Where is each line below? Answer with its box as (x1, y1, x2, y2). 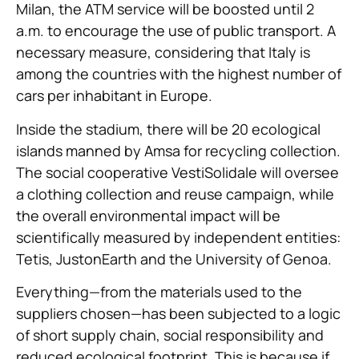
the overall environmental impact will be (16, 205, 280, 225)
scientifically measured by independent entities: (16, 227, 341, 247)
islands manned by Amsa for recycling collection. (16, 140, 341, 160)
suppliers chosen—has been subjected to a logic (16, 304, 341, 324)
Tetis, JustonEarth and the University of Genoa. (16, 248, 332, 268)
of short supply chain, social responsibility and (16, 325, 324, 345)
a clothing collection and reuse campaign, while (16, 184, 334, 204)
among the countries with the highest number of (16, 64, 341, 84)
